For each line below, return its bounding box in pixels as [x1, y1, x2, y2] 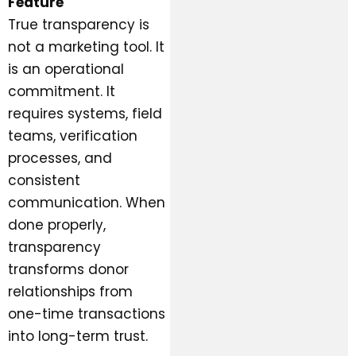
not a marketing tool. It [8, 37, 164, 56]
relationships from [8, 281, 133, 301]
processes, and [8, 148, 112, 168]
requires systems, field [8, 103, 162, 123]
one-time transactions [8, 304, 165, 323]
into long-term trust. [8, 326, 148, 346]
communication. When [8, 192, 165, 212]
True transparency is [8, 14, 149, 34]
